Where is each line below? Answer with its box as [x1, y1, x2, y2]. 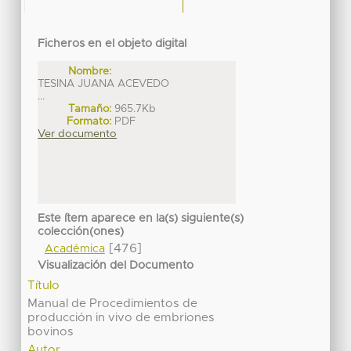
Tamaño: [68, 103, 112, 114]
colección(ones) [38, 226, 125, 238]
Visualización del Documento [38, 260, 194, 272]
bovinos [27, 326, 74, 338]
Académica [44, 244, 105, 255]
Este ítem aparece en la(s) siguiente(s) [38, 213, 244, 225]
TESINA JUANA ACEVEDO [38, 78, 170, 89]
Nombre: [68, 65, 112, 77]
